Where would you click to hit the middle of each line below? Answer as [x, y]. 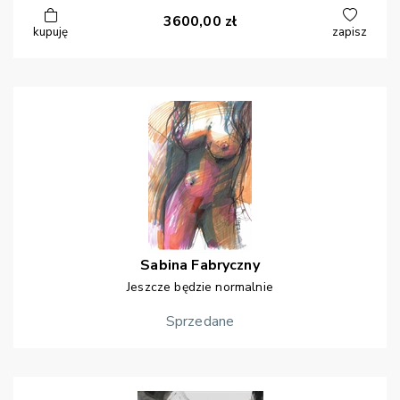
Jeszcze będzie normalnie [200, 287]
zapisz [350, 33]
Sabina [164, 266]
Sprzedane [200, 322]
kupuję [50, 33]
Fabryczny [225, 266]
